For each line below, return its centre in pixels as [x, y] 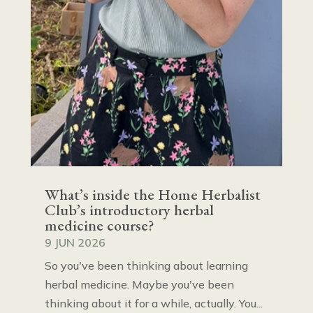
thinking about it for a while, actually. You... [153, 304]
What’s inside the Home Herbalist [152, 195]
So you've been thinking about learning [146, 266]
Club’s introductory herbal [129, 210]
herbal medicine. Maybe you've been [139, 285]
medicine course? [99, 226]
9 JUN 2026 [75, 243]
